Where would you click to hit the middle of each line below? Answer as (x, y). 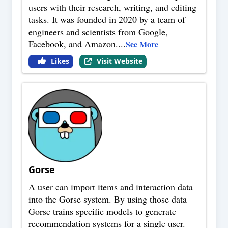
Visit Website (119, 61)
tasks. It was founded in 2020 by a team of (107, 20)
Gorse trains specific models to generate (102, 211)
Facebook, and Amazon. (73, 44)
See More (142, 44)
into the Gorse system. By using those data (108, 199)
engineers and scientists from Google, (98, 32)
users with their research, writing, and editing (112, 7)
